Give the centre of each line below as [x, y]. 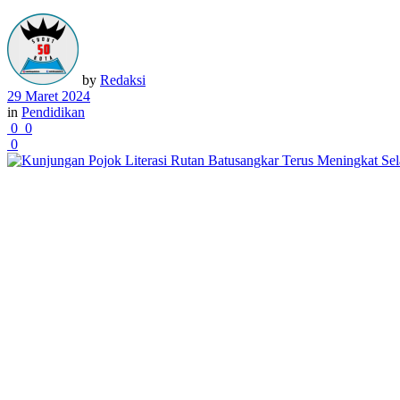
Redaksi [123, 79]
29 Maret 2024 [49, 96]
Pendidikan [53, 112]
